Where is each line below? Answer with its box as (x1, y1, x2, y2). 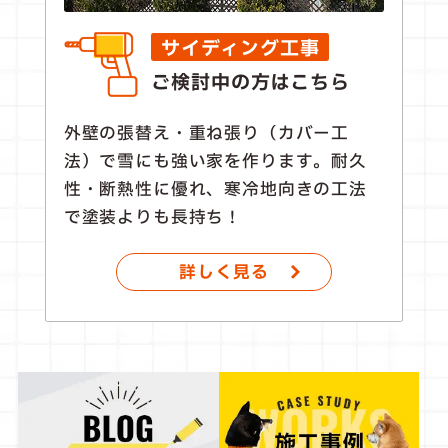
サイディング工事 (160, 35, 320, 64)
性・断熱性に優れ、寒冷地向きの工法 (63, 176, 367, 202)
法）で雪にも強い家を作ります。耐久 (63, 148, 367, 174)
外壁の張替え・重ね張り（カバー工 (63, 120, 350, 146)
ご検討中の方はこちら (151, 69, 350, 98)
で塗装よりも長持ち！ (63, 204, 243, 230)
